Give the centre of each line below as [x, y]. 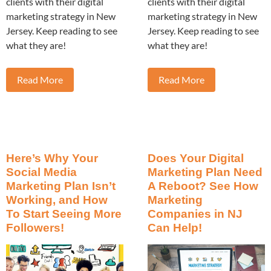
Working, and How [57, 200]
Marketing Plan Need [205, 172]
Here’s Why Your [52, 158]
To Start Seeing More [64, 214]
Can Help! [175, 227]
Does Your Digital [196, 158]
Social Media [41, 172]
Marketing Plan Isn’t [61, 186]
